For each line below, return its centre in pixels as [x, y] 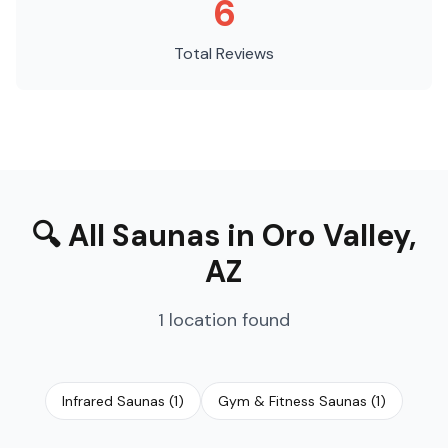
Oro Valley [335, 235]
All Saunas [144, 235]
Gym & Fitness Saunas [292, 401]
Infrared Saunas [113, 401]
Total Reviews [224, 53]
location [203, 320]
